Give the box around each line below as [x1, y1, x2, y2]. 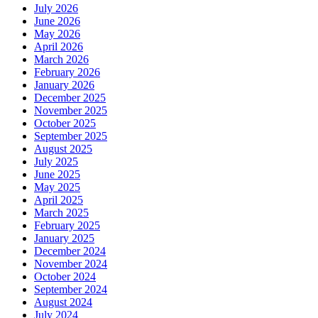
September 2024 [34, 283, 107, 296]
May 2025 [34, 181, 80, 194]
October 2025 [34, 117, 96, 130]
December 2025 [34, 92, 106, 104]
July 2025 [34, 155, 78, 168]
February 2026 [34, 66, 100, 79]
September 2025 [34, 130, 107, 143]
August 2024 [34, 296, 92, 309]
